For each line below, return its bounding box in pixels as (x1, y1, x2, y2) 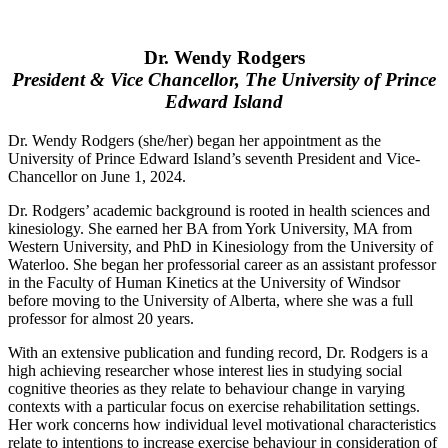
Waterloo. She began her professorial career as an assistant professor (8, 255, 436, 273)
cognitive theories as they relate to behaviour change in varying (8, 379, 405, 397)
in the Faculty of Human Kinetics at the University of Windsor (8, 273, 400, 291)
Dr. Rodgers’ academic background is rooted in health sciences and (8, 201, 430, 219)
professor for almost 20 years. (8, 309, 194, 327)
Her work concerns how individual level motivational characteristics (8, 415, 436, 433)
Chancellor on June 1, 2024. (8, 167, 186, 185)
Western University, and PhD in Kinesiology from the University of (8, 237, 433, 255)
